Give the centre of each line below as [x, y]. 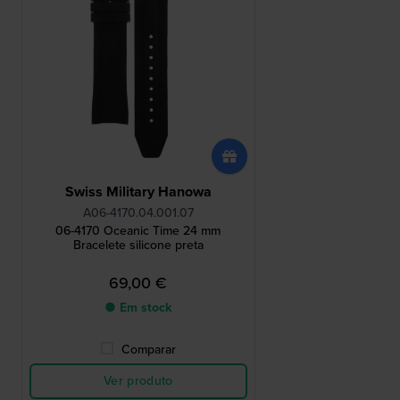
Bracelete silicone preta [138, 246]
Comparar [149, 350]
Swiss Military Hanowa [138, 192]
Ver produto [138, 381]
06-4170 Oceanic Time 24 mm [138, 231]
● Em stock [138, 308]
